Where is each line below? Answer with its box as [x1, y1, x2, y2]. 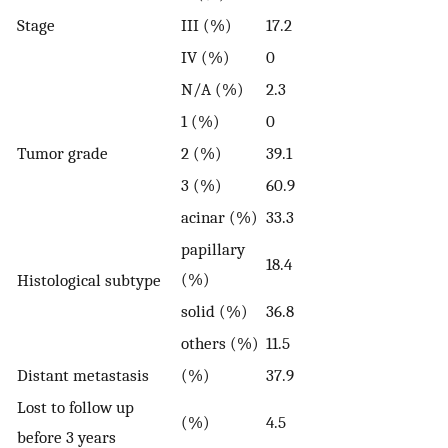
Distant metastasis [17, 364, 149, 385]
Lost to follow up [17, 396, 134, 417]
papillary [181, 238, 245, 259]
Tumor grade [17, 142, 108, 163]
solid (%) [181, 300, 248, 321]
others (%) [181, 332, 259, 353]
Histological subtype [17, 269, 161, 290]
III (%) [181, 14, 232, 35]
